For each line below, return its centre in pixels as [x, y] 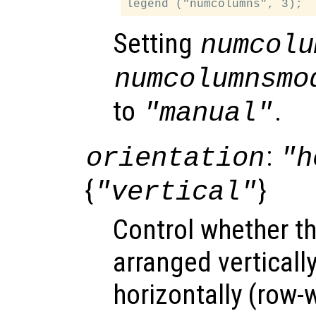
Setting [156, 43]
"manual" [208, 113]
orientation [176, 158]
